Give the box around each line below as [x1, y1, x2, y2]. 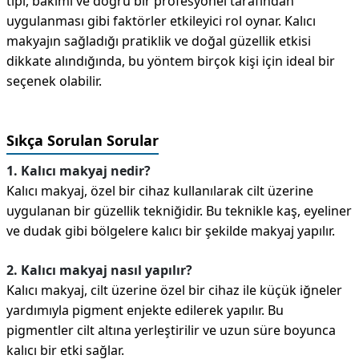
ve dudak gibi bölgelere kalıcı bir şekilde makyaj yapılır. [6, 222, 335, 240]
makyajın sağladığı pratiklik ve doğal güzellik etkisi [6, 32, 311, 50]
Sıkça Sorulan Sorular [6, 131, 159, 150]
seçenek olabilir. [6, 72, 102, 90]
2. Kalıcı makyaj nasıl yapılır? [6, 261, 192, 279]
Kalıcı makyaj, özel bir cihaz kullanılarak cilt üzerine [6, 182, 313, 200]
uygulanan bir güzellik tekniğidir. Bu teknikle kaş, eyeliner [6, 202, 352, 220]
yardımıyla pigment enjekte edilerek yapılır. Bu [6, 301, 284, 319]
